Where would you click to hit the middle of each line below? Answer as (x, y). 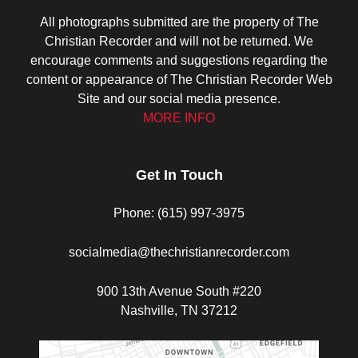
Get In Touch (179, 175)
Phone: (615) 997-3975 (179, 213)
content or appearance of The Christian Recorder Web (179, 80)
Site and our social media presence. (179, 99)
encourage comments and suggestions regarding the (179, 61)
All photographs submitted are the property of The (179, 22)
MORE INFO (179, 118)
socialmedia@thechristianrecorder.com (179, 253)
